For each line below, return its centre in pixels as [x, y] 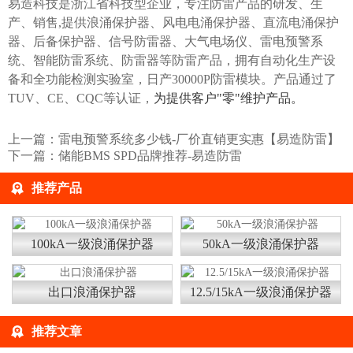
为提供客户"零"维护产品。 [229, 98]
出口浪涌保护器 [92, 292]
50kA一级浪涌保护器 [261, 243]
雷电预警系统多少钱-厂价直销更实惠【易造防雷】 [199, 139]
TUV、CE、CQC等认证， [81, 98]
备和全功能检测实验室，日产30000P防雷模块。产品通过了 [172, 79]
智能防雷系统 [71, 60]
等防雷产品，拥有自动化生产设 [247, 60]
